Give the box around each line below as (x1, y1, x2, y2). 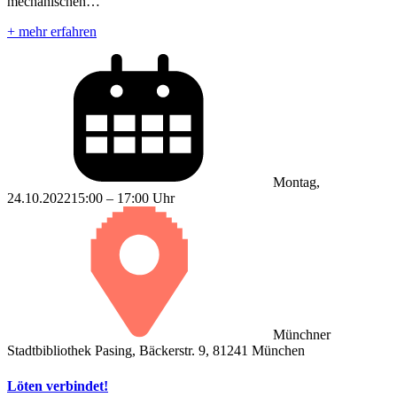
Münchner (273, 327, 331, 343)
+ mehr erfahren (7, 24, 97, 40)
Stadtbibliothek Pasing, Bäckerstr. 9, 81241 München (7, 343, 305, 359)
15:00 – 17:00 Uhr (71, 191, 175, 206)
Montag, (273, 175, 320, 191)
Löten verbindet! (7, 378, 108, 393)
